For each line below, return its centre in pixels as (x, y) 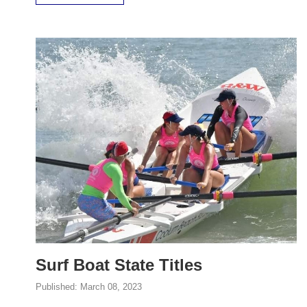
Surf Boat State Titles (119, 265)
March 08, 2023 (111, 287)
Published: (58, 287)
